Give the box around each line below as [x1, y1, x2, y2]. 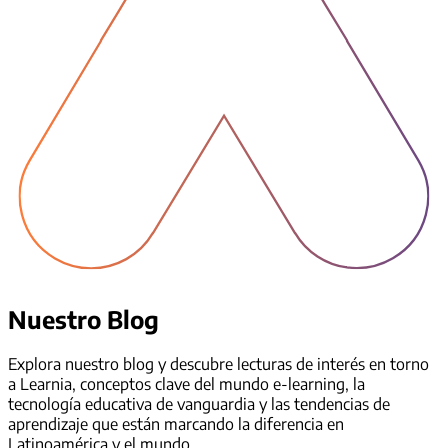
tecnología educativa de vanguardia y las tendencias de [8, 393, 390, 414]
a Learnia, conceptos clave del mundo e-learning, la [8, 373, 365, 394]
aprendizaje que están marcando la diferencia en [8, 413, 344, 434]
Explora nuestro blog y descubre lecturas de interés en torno [8, 353, 429, 374]
